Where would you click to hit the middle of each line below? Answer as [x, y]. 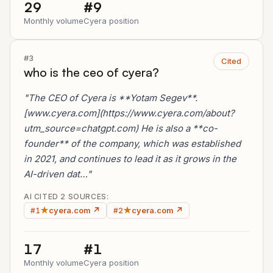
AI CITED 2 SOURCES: [66, 197]
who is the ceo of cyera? [91, 72]
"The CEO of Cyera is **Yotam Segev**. [111, 98]
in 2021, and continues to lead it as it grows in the [130, 159]
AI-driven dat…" [58, 174]
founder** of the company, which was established [132, 144]
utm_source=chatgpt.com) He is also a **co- [121, 128]
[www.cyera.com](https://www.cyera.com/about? [129, 113]
